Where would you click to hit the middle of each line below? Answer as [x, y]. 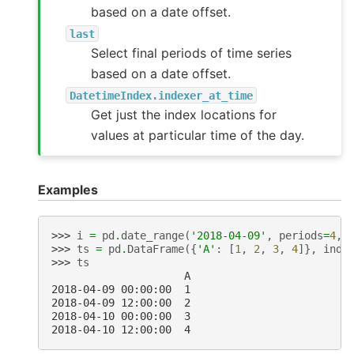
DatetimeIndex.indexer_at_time [162, 95]
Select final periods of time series [192, 53]
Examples [68, 190]
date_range [153, 235]
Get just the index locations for [184, 115]
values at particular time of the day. [198, 136]
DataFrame [156, 249]
